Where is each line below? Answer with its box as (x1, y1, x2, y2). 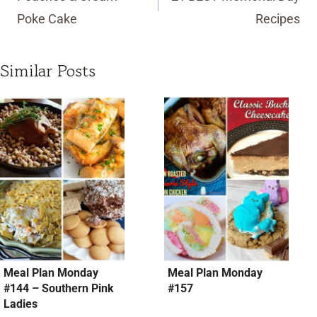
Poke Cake (17, 11, 77, 26)
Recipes (255, 11, 300, 26)
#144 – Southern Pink (4, 281, 114, 295)
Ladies (4, 296, 38, 311)
